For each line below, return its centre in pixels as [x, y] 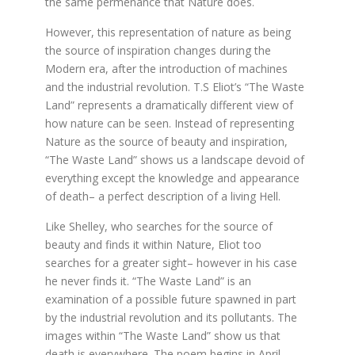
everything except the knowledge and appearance [173, 178]
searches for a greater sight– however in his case [172, 263]
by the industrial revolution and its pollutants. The [172, 317]
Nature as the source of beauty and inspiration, [167, 141]
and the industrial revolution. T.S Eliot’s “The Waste [175, 87]
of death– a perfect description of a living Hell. [163, 196]
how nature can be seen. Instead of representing [170, 123]
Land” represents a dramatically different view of [170, 105]
